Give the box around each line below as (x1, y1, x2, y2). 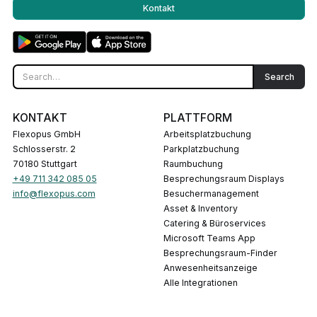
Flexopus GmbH (12, 129, 81, 140)
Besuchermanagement (169, 188, 259, 200)
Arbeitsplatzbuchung (170, 129, 251, 140)
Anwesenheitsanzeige (170, 263, 258, 274)
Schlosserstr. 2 (12, 144, 76, 155)
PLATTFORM (163, 111, 232, 125)
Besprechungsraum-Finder (169, 248, 277, 259)
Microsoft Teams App (171, 233, 255, 244)
